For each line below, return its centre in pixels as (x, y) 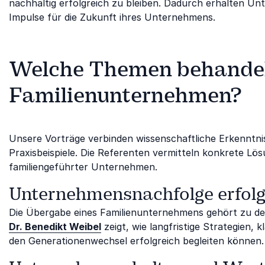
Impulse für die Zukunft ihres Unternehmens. (112, 17)
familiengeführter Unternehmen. (83, 167)
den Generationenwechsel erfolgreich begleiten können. (136, 240)
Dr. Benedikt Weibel (55, 226)
